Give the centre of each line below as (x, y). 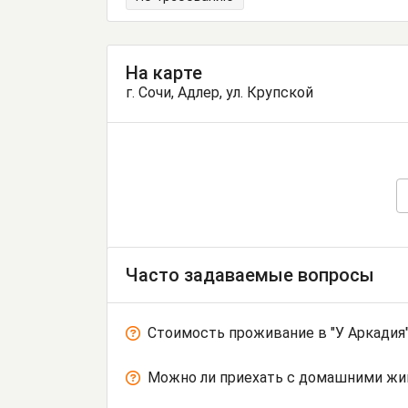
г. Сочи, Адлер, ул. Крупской (219, 93)
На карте (164, 73)
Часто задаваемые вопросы (250, 275)
